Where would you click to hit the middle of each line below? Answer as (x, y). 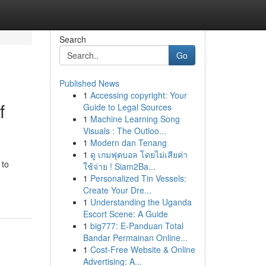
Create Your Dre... (117, 190)
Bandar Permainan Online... (135, 237)
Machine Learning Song (135, 119)
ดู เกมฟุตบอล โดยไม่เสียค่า (139, 154)
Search (72, 39)
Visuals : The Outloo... (124, 131)
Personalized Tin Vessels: (138, 178)
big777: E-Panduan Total (137, 226)
